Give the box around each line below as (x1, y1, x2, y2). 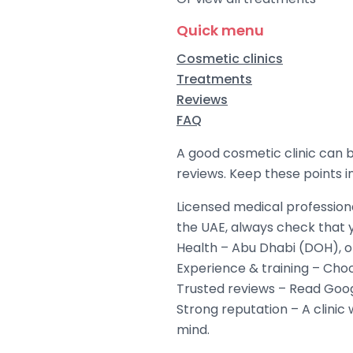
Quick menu (176, 20, 264, 40)
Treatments (176, 70, 252, 88)
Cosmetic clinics (176, 50, 283, 68)
